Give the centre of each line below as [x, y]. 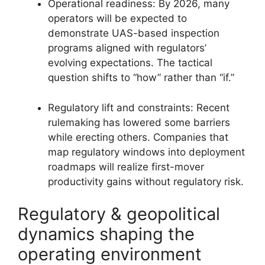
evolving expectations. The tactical [130, 63]
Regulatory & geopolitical [119, 214]
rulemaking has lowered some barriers [139, 122]
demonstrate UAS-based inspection [134, 33]
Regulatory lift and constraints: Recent [139, 107]
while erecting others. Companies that [138, 137]
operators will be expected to [117, 18]
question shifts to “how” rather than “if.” [141, 77]
